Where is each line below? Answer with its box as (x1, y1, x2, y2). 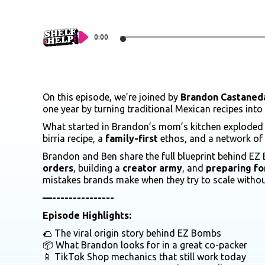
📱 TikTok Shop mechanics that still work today (43, 251, 246, 262)
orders (43, 162, 73, 173)
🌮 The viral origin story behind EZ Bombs (43, 227, 221, 238)
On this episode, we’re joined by (43, 91, 180, 102)
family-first (105, 132, 158, 144)
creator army (122, 162, 182, 173)
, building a (73, 162, 122, 173)
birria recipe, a (43, 132, 105, 144)
